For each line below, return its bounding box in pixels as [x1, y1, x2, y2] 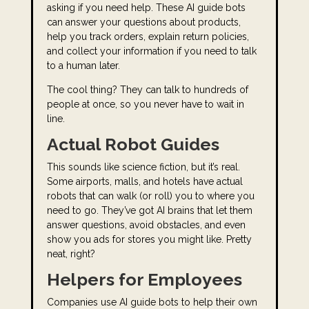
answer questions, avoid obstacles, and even [46, 219, 246, 230]
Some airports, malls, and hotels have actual [46, 176, 243, 187]
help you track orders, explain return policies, [46, 31, 249, 42]
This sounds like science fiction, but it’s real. [46, 161, 240, 172]
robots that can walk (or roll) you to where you [46, 190, 255, 201]
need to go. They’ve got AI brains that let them [46, 205, 252, 216]
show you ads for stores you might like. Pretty [46, 234, 252, 245]
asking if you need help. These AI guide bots [46, 2, 246, 13]
